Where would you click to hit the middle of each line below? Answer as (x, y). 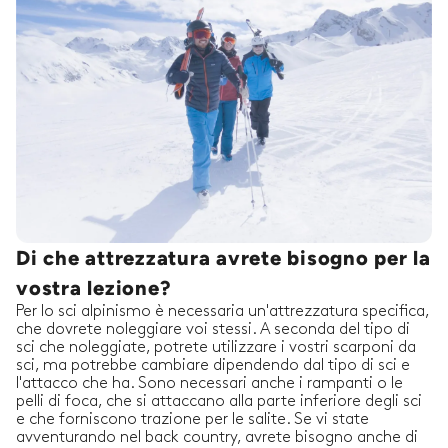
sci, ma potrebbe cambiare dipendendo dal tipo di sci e (213, 366)
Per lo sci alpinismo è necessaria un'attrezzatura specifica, (222, 312)
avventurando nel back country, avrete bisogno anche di (217, 438)
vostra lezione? (93, 288)
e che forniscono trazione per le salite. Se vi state (192, 420)
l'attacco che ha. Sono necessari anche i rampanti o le (209, 384)
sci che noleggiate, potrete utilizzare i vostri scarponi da (216, 348)
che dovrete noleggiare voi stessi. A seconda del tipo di (213, 330)
